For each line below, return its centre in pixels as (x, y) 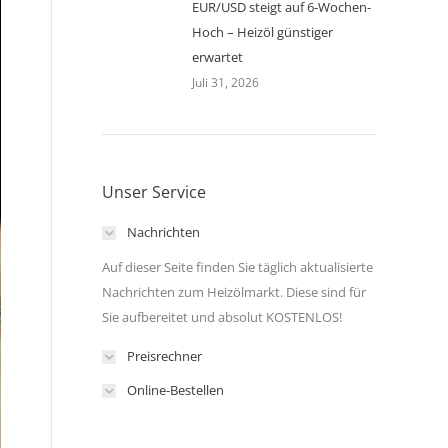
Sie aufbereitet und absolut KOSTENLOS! (222, 317)
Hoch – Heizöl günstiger (262, 32)
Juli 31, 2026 (225, 82)
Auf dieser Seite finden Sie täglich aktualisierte (237, 267)
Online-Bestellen (175, 390)
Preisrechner (164, 356)
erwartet (217, 57)
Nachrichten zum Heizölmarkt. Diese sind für (234, 292)
